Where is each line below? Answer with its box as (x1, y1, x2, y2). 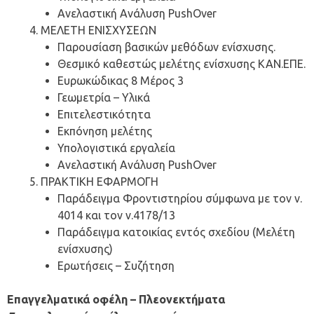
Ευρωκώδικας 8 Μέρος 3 (57, 74, 184, 88)
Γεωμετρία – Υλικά (57, 91, 150, 104)
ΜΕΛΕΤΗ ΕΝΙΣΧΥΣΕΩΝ (41, 24, 156, 37)
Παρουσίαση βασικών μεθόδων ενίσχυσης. (57, 41, 275, 54)
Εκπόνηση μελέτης (57, 125, 152, 138)
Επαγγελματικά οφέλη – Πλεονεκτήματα (7, 293, 225, 306)
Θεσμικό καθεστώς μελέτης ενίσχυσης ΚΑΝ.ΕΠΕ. (57, 57, 306, 71)
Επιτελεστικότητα (57, 108, 151, 121)
